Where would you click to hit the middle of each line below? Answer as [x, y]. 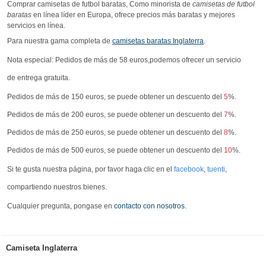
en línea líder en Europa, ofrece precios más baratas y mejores [133, 15]
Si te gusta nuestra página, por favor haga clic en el [91, 169]
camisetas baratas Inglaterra [158, 41]
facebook [189, 169]
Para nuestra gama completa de [60, 41]
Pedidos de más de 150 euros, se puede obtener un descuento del [115, 96]
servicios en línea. [36, 25]
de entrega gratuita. [39, 77]
